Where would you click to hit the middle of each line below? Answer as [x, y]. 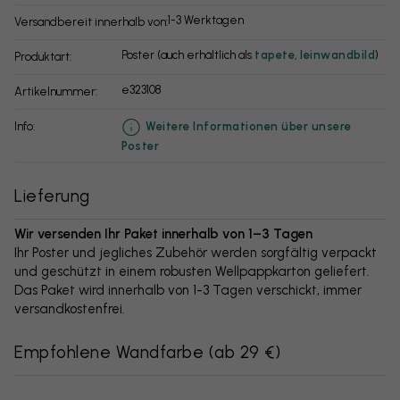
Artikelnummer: [60, 91]
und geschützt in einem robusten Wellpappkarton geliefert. [192, 271]
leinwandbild [337, 54]
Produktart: [46, 56]
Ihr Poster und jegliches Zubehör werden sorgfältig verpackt [196, 252]
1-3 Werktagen [206, 20]
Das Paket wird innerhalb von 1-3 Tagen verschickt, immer [188, 290]
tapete [275, 54]
